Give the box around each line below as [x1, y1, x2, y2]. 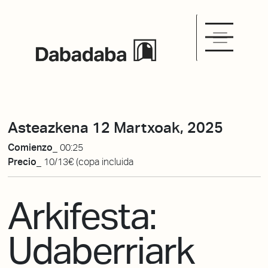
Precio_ [7, 156, 44, 168]
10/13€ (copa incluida [43, 156, 133, 168]
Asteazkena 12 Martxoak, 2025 [7, 118, 223, 136]
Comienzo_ [7, 142, 60, 154]
